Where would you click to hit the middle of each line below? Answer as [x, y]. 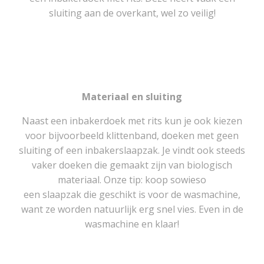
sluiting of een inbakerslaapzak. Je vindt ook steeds [132, 150]
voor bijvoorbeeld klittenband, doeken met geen [132, 135]
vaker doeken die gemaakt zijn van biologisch [132, 165]
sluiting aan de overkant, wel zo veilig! [132, 13]
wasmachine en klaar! [132, 224]
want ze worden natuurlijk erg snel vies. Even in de [132, 209]
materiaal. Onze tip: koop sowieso [132, 179]
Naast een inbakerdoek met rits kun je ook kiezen [132, 121]
